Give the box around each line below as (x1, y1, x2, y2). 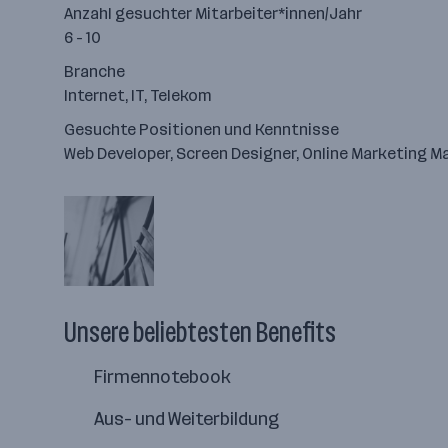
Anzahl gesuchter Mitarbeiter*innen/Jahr (64, 4, 362, 23)
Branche (64, 62, 125, 81)
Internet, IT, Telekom (64, 86, 212, 105)
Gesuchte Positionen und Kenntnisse (64, 120, 339, 139)
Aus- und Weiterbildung (94, 408, 279, 430)
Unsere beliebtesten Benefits (64, 316, 336, 349)
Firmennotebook (94, 366, 231, 388)
